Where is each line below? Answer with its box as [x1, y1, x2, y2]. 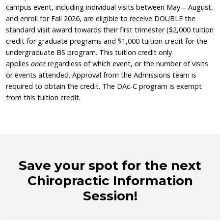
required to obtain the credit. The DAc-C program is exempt [6, 81, 202, 91]
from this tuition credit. [6, 92, 81, 102]
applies [6, 58, 31, 68]
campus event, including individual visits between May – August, [6, 2, 213, 12]
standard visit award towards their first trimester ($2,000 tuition [6, 25, 214, 34]
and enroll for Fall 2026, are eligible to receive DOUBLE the [6, 13, 195, 23]
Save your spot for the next [19, 157, 201, 173]
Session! [82, 188, 137, 204]
